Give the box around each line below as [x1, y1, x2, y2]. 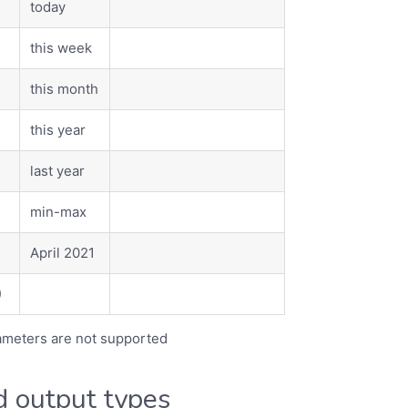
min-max [30, 203, 87, 221]
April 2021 [30, 244, 96, 262]
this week [30, 39, 93, 57]
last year [30, 162, 86, 180]
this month [30, 80, 99, 98]
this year [30, 121, 87, 139]
